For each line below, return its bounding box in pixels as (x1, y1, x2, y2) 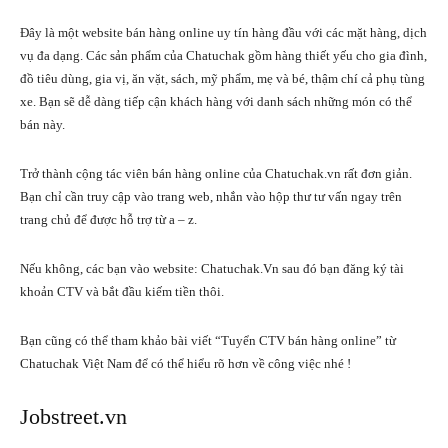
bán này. (20, 116, 65, 132)
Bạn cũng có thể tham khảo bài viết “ (20, 332, 221, 348)
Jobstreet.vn (20, 403, 127, 429)
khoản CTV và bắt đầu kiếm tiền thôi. (20, 283, 224, 299)
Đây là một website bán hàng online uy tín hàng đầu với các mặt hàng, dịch (20, 24, 427, 40)
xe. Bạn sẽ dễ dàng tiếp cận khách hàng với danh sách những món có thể (20, 93, 412, 109)
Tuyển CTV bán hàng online (221, 332, 376, 348)
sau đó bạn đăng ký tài (279, 260, 404, 276)
